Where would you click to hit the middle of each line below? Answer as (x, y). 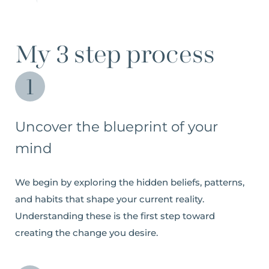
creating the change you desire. (86, 232)
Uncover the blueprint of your (116, 126)
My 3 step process (115, 56)
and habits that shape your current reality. (110, 199)
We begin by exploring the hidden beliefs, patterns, (130, 182)
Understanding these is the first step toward (115, 216)
